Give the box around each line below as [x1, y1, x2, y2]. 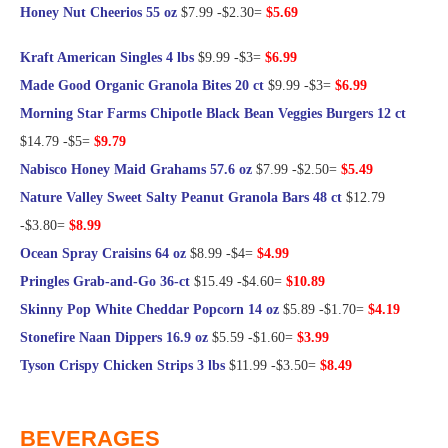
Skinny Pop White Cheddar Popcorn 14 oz [20, 302, 279, 318]
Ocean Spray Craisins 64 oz [20, 246, 186, 262]
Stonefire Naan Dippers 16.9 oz [20, 330, 208, 346]
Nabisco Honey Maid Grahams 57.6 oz [20, 162, 252, 178]
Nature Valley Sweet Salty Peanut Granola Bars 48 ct [20, 190, 342, 206]
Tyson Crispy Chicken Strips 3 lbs [20, 358, 225, 374]
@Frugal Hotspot [20, 386, 118, 402]
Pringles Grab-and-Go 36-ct [20, 274, 190, 290]
